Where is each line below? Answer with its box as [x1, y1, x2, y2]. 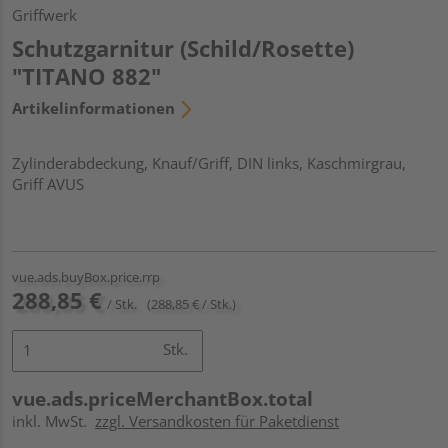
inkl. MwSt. [12, 410, 95, 431]
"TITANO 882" [12, 60, 161, 91]
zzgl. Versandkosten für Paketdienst [95, 410, 339, 431]
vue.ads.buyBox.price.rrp [12, 267, 160, 286]
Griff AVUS [12, 173, 84, 194]
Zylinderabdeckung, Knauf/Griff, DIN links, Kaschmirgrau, [12, 152, 406, 173]
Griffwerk [12, 4, 77, 25]
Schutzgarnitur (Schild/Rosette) [12, 32, 354, 63]
